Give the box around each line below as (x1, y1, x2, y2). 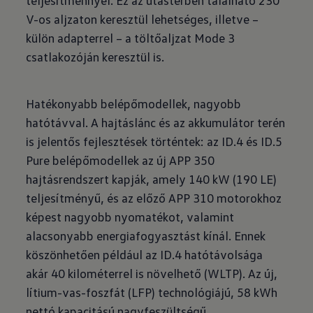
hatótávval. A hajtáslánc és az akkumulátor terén (26, 115, 286, 130)
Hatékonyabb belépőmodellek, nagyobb (26, 96, 242, 111)
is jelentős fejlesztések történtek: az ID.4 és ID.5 (26, 133, 283, 149)
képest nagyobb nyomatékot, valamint (26, 209, 235, 224)
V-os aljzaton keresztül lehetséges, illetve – (26, 11, 259, 27)
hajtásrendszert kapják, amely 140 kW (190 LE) (26, 171, 277, 187)
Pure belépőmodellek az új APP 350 (26, 152, 215, 168)
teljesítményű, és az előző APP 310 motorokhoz (26, 190, 282, 205)
